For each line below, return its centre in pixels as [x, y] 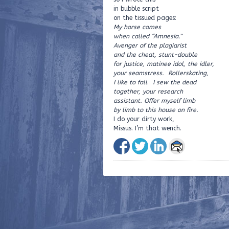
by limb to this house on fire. [156, 110]
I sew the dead [175, 82]
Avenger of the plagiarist [150, 45]
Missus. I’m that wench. [147, 128]
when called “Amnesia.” [148, 36]
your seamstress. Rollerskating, [161, 73]
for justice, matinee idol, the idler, [164, 64]
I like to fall [130, 82]
